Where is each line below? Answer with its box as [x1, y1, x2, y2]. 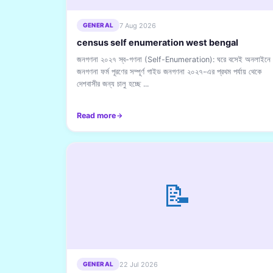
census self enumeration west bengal [76, 37, 238, 48]
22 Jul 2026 [119, 260, 158, 269]
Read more [76, 111, 116, 120]
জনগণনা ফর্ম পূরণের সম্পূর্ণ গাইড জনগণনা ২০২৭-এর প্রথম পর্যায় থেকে [76, 67, 261, 76]
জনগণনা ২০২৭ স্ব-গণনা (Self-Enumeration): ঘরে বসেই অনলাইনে [76, 55, 271, 64]
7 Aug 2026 [119, 21, 157, 30]
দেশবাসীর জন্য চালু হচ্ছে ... [76, 79, 149, 88]
